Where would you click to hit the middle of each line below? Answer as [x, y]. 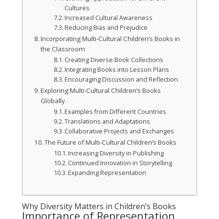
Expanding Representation [107, 173]
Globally [53, 101]
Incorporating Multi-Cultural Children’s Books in [110, 39]
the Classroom [63, 49]
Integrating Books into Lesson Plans [117, 70]
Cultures [77, 8]
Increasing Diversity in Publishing [116, 153]
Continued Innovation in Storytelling [120, 163]
